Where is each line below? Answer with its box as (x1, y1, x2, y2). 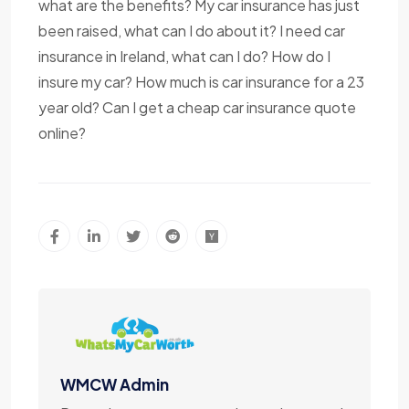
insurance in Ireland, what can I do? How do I (38, 47, 330, 67)
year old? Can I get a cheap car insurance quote (38, 98, 356, 118)
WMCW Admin (60, 374, 169, 395)
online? (38, 123, 86, 143)
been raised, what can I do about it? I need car (38, 21, 345, 41)
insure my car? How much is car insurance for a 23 (38, 72, 364, 92)
